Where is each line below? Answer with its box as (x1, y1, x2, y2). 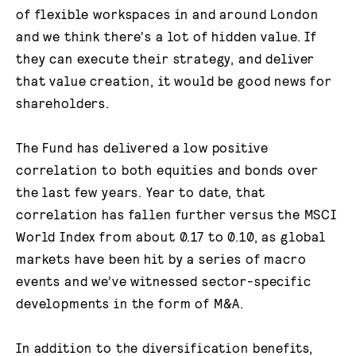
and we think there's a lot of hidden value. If (16, 27, 318, 44)
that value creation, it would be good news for (16, 72, 333, 88)
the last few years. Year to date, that (16, 183, 266, 199)
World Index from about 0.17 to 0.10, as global (16, 227, 327, 244)
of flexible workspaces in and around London (16, 5, 319, 21)
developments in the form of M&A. (16, 294, 245, 311)
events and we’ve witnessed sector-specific (16, 272, 311, 288)
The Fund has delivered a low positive (16, 138, 269, 155)
